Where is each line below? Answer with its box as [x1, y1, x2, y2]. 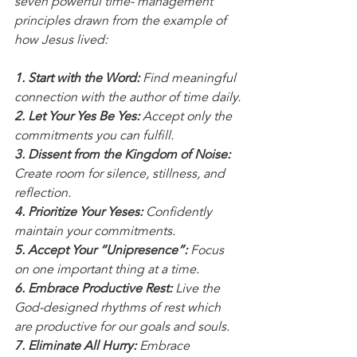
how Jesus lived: [14, 34, 108, 48]
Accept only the [139, 111, 235, 124]
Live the [172, 283, 223, 296]
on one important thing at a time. [14, 264, 199, 277]
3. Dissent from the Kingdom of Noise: [14, 149, 230, 163]
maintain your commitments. [14, 226, 175, 239]
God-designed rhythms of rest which [14, 302, 224, 316]
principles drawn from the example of [14, 15, 229, 29]
